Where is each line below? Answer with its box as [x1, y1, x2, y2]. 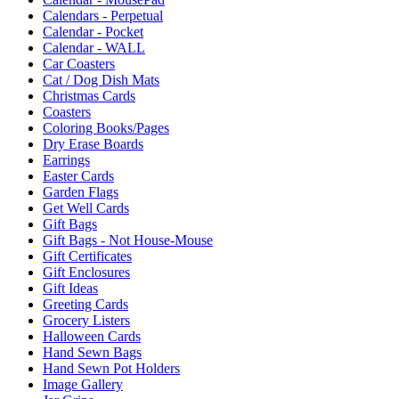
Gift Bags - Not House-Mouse [43, 232, 213, 248]
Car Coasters [43, 55, 115, 71]
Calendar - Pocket [43, 23, 143, 39]
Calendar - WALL [43, 39, 145, 55]
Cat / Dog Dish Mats [43, 71, 159, 87]
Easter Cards [43, 167, 114, 183]
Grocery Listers [43, 312, 130, 328]
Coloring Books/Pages [43, 119, 169, 135]
